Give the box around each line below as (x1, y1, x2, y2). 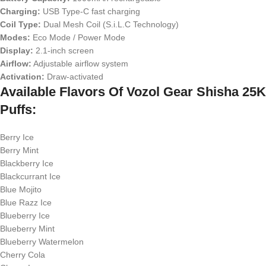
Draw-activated (45, 72, 103, 81)
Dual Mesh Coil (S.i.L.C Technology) (41, 20, 179, 29)
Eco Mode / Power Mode (30, 33, 125, 42)
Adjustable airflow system (31, 59, 128, 68)
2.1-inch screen (33, 46, 94, 55)
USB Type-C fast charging (40, 7, 140, 16)
